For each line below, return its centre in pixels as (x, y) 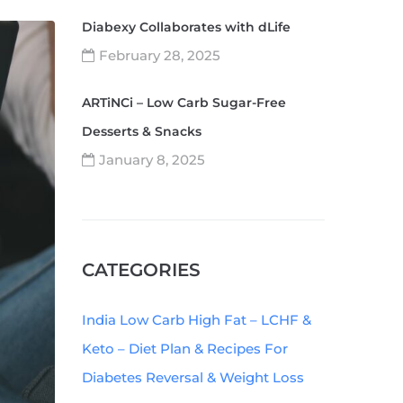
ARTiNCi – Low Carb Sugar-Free (184, 103)
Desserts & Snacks (142, 131)
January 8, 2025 (152, 160)
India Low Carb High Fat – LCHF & (197, 320)
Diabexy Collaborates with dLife (186, 27)
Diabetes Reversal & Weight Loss (193, 377)
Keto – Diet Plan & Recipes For (185, 349)
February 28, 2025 (160, 55)
